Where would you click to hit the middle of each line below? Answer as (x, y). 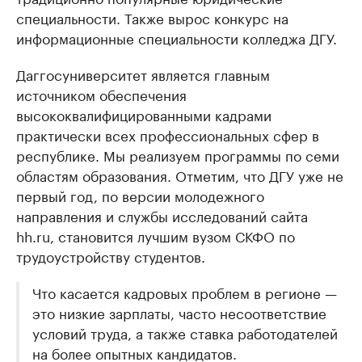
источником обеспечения (101, 94)
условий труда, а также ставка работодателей (185, 332)
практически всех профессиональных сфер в (168, 134)
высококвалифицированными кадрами (144, 114)
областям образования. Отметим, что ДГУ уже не (180, 175)
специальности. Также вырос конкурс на (152, 17)
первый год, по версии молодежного (140, 195)
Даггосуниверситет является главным (143, 74)
